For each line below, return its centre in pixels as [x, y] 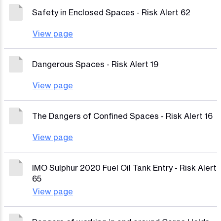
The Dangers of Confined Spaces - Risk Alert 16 [122, 116]
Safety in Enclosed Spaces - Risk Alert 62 [111, 12]
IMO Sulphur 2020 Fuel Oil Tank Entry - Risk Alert [124, 168]
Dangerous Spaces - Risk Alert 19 [95, 64]
